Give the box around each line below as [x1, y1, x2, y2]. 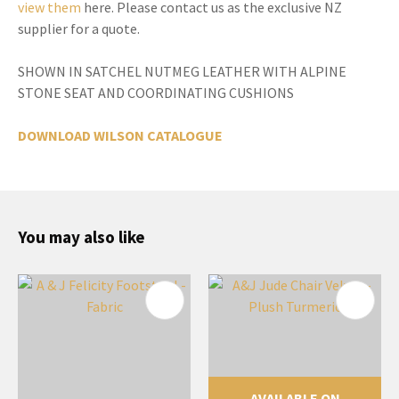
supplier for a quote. [18, 19, 140, 37]
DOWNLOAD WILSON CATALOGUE [18, 126, 223, 144]
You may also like [18, 225, 145, 248]
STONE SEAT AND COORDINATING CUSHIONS [18, 83, 294, 102]
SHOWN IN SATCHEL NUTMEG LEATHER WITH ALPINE [18, 61, 346, 80]
